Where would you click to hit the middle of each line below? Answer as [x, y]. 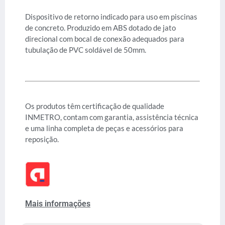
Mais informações [58, 203]
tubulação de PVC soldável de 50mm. [86, 50]
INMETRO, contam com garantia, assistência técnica [112, 117]
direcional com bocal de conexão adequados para [105, 39]
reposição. [42, 139]
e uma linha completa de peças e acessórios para [104, 128]
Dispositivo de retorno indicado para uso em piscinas [111, 17]
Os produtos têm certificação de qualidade [95, 106]
